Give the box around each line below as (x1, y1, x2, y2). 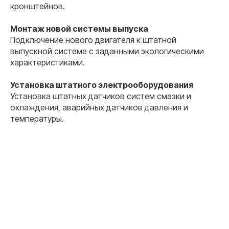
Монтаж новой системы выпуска (10, 24, 148, 34)
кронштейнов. (10, 1, 65, 12)
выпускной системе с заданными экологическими (10, 46, 204, 57)
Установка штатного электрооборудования (10, 80, 193, 90)
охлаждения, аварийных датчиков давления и (10, 102, 188, 113)
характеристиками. (10, 57, 85, 68)
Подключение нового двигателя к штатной (10, 35, 176, 45)
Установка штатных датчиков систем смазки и (10, 91, 191, 102)
